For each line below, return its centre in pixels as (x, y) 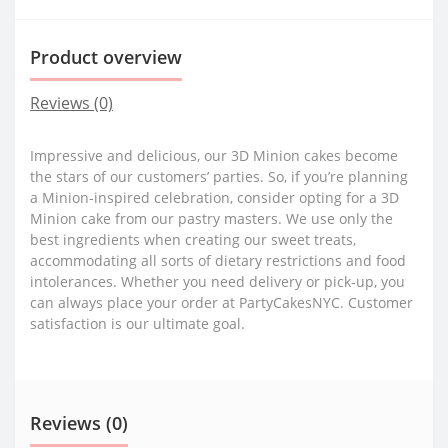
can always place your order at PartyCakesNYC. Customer (221, 302)
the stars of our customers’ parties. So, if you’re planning (219, 176)
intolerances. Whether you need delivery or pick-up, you (217, 281)
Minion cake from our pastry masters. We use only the (211, 218)
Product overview (106, 56)
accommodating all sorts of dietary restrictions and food (218, 260)
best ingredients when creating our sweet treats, (193, 239)
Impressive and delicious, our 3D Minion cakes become (214, 155)
